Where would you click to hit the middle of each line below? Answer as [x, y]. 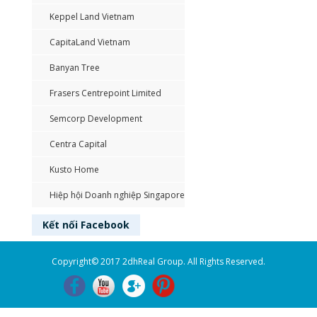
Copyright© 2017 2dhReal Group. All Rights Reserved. [158, 262]
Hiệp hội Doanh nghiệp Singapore [117, 195]
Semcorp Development [96, 119]
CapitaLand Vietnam [90, 42]
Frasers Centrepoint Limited [105, 93]
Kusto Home [74, 170]
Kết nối [62, 225]
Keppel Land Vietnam [92, 17]
